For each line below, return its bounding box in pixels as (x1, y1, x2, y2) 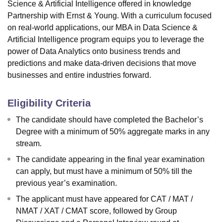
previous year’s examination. (16, 179, 117, 188)
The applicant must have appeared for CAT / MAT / (16, 195, 193, 204)
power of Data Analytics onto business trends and (7, 47, 180, 56)
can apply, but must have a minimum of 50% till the (16, 167, 192, 176)
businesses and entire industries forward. (7, 71, 151, 80)
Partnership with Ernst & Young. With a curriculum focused (7, 11, 212, 20)
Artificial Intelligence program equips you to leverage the (7, 35, 204, 44)
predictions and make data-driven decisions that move (7, 59, 196, 68)
